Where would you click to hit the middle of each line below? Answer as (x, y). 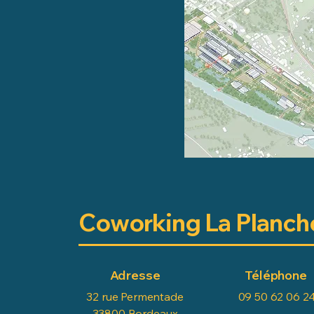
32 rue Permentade (135, 296)
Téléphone (276, 275)
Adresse (135, 275)
